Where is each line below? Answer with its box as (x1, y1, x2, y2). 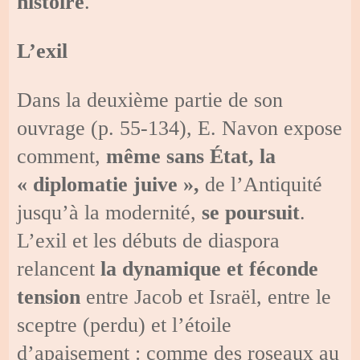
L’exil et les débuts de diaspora (17, 228, 280, 252)
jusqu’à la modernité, (17, 200, 202, 224)
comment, (17, 144, 107, 168)
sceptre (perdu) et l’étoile (17, 313, 232, 337)
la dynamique (100, 256, 222, 280)
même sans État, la (106, 144, 276, 168)
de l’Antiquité (199, 172, 323, 196)
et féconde (227, 256, 319, 280)
